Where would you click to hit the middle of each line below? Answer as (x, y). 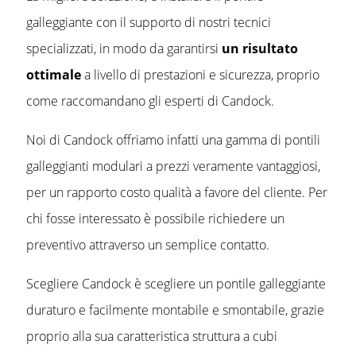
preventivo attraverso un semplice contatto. (148, 245)
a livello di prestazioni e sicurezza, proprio (200, 75)
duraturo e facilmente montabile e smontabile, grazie (175, 310)
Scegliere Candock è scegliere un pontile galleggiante (176, 284)
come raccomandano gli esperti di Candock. (150, 101)
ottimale (54, 75)
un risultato (260, 49)
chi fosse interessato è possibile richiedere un (155, 219)
